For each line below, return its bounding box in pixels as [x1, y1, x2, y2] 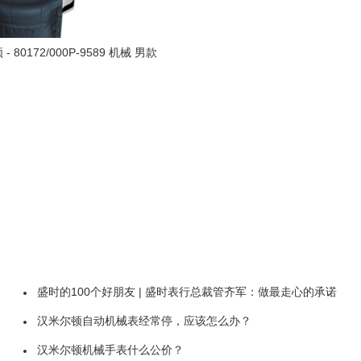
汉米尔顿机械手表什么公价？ [37, 343, 184, 356]
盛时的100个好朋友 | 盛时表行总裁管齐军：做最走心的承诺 [37, 285, 337, 298]
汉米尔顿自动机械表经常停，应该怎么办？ [37, 314, 251, 327]
